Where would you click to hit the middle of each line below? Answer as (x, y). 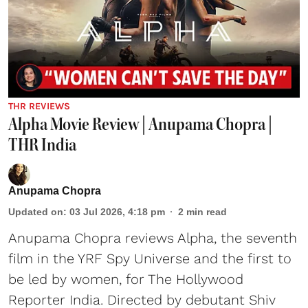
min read (207, 211)
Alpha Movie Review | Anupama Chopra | (140, 124)
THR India (42, 144)
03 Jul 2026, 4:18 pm (117, 211)
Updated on (36, 211)
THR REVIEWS (39, 106)
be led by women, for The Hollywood (126, 279)
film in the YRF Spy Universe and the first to (150, 258)
